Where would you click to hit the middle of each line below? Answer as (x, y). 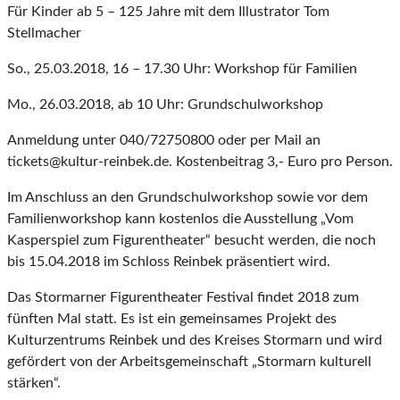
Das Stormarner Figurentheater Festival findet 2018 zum (183, 298)
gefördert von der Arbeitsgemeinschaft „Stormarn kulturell (189, 362)
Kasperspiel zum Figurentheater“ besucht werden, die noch (192, 241)
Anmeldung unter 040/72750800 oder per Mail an (164, 141)
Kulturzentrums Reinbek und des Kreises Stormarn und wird (195, 341)
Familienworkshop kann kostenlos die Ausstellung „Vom (180, 219)
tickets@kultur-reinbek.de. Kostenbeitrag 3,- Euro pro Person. (200, 162)
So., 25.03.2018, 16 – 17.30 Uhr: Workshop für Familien (182, 69)
